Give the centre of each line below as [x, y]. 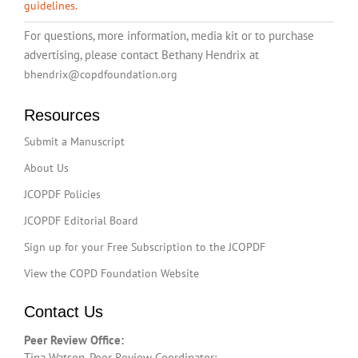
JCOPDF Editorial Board [81, 221]
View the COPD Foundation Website [111, 274]
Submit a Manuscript [74, 142]
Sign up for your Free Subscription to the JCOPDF [145, 247]
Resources [62, 115]
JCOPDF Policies [62, 195]
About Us [46, 168]
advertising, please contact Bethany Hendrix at [141, 55]
